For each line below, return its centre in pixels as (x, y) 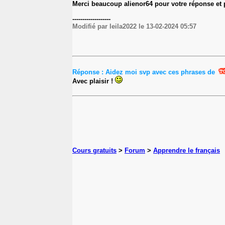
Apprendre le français (187, 150)
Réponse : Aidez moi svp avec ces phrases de (145, 72)
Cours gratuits (94, 150)
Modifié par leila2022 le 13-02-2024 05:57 (134, 26)
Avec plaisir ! (94, 81)
